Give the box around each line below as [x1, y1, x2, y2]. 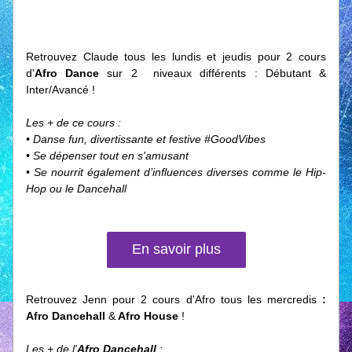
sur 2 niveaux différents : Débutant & [107, 67, 327, 79]
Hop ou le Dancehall [26, 182, 126, 195]
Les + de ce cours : [26, 116, 121, 129]
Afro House [115, 310, 181, 322]
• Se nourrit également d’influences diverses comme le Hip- [26, 166, 326, 178]
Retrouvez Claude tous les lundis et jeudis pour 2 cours [26, 50, 326, 63]
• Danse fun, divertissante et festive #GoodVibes [26, 133, 266, 145]
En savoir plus [131, 241, 221, 257]
